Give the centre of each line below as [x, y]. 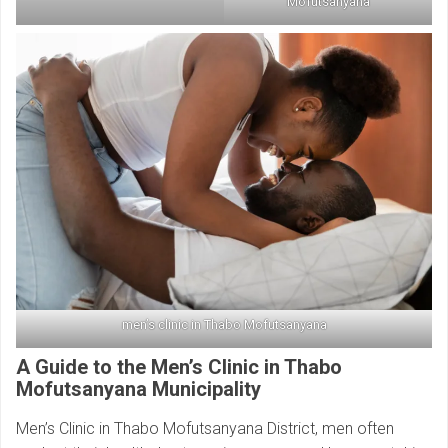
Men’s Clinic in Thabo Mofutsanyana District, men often [205, 428]
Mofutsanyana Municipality [138, 388]
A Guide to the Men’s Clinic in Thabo [179, 366]
